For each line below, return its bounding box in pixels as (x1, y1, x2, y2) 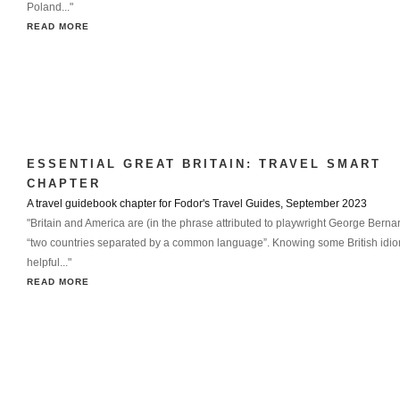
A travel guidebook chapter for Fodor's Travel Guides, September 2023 (27, 197, 367, 210)
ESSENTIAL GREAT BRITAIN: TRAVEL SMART (27, 157, 381, 171)
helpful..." (27, 256, 71, 269)
